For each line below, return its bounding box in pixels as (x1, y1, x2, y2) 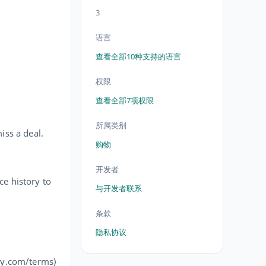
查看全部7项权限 (96, 95, 154, 106)
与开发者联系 (96, 183, 142, 194)
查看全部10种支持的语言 (96, 51, 181, 62)
